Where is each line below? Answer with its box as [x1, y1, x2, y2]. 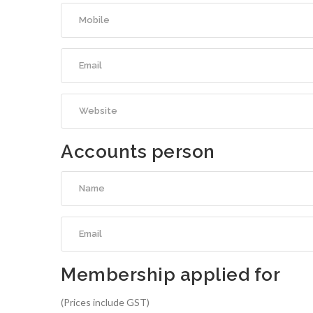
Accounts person [61, 141, 215, 162]
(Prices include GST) [61, 296, 150, 308]
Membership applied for [61, 264, 280, 285]
